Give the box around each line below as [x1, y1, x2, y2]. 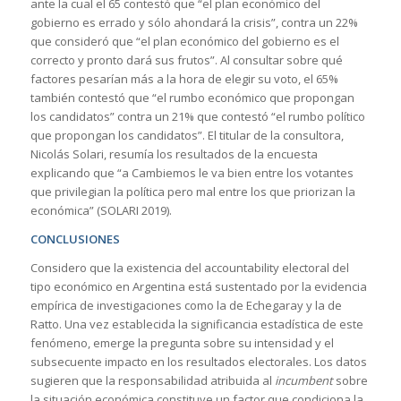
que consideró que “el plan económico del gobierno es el [30, 32, 339, 49]
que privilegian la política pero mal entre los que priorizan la [30, 183, 355, 200]
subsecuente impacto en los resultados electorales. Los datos [30, 354, 367, 371]
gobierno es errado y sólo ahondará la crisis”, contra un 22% [30, 13, 358, 30]
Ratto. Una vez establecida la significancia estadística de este [30, 316, 363, 333]
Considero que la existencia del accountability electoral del [30, 260, 349, 277]
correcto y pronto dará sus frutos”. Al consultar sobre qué [30, 51, 343, 68]
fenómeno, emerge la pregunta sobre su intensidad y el [30, 335, 334, 352]
